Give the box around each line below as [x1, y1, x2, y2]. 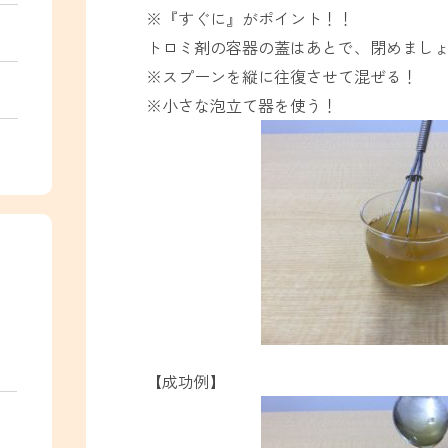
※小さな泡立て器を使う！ [146, 93, 338, 118]
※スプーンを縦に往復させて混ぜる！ [146, 64, 418, 89]
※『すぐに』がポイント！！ [146, 6, 354, 31]
